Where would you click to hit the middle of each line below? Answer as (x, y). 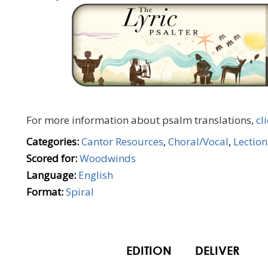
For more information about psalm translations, (141, 120)
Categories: (53, 141)
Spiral (80, 192)
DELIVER (217, 250)
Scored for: (52, 158)
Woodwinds (108, 158)
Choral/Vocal (198, 141)
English (96, 175)
